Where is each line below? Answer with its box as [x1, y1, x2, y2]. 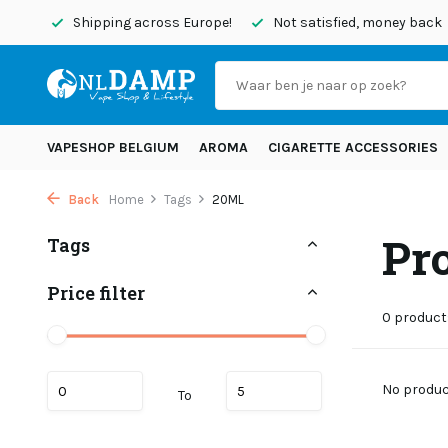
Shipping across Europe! [70, 14, 232, 31]
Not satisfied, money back [270, 14, 442, 31]
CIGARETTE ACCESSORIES [268, 139, 438, 156]
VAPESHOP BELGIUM [47, 139, 179, 156]
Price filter [47, 281, 145, 305]
